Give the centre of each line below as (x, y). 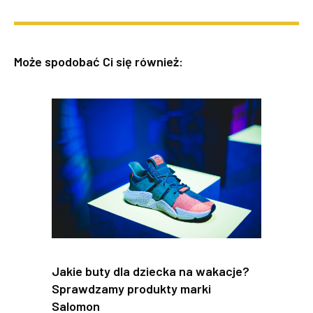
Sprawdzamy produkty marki (131, 289)
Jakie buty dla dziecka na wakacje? (151, 271)
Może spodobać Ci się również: (99, 61)
